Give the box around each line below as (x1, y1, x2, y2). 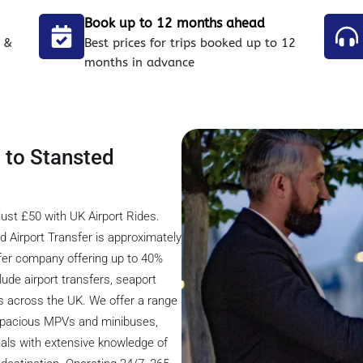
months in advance (84, 55, 195, 70)
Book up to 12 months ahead (84, 15, 266, 32)
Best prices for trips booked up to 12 (84, 36, 297, 51)
